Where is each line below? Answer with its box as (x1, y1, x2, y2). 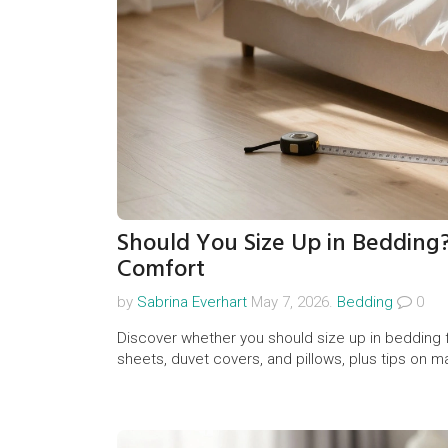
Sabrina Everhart (137, 292, 247, 311)
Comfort (117, 248, 205, 288)
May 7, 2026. (247, 292, 337, 311)
